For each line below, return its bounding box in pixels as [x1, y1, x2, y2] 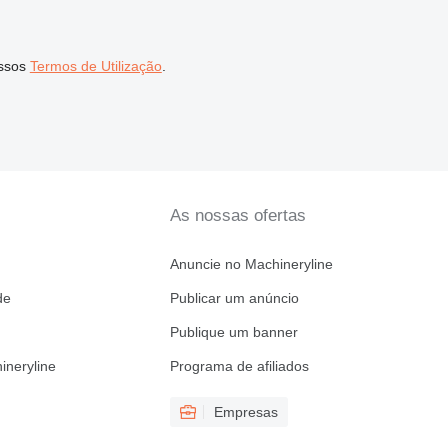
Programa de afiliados [169, 358, 309, 374]
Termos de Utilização [29, 57, 162, 74]
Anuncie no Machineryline [169, 256, 333, 272]
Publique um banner [169, 324, 298, 340]
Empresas [213, 404, 278, 420]
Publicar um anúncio [169, 290, 299, 306]
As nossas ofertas [169, 206, 306, 225]
